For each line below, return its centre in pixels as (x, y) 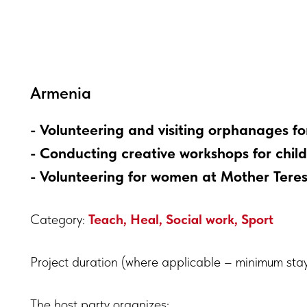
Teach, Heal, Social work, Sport (181, 219)
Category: (59, 219)
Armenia (61, 93)
